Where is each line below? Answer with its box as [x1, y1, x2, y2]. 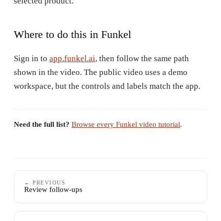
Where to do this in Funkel [14, 28, 131, 40]
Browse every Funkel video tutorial [72, 120, 180, 128]
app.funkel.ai [49, 53, 95, 63]
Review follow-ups [24, 185, 82, 193]
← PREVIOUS [24, 179, 66, 185]
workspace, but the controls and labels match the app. [14, 81, 200, 91]
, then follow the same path [95, 53, 189, 63]
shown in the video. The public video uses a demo [14, 67, 187, 77]
